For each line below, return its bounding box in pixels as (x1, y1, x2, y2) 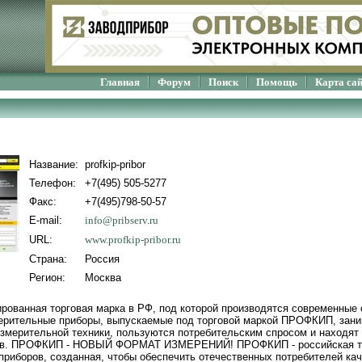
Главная (100, 76, 140, 88)
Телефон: (29, 177, 76, 189)
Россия (85, 253, 120, 265)
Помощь (256, 76, 297, 88)
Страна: (29, 253, 67, 265)
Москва (85, 271, 121, 284)
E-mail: (29, 214, 62, 226)
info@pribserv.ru (85, 214, 158, 226)
